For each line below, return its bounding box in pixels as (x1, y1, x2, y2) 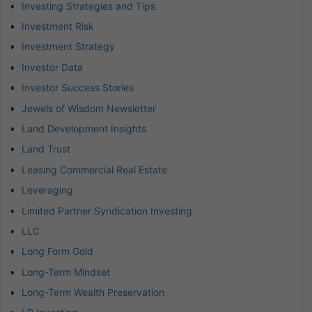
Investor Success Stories (22, 81, 134, 94)
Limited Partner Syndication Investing (22, 204, 192, 217)
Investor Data (22, 61, 83, 73)
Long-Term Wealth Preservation (22, 286, 164, 299)
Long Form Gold (22, 245, 93, 258)
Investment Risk (22, 20, 94, 32)
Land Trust (22, 143, 70, 155)
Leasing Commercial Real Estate (22, 163, 167, 175)
